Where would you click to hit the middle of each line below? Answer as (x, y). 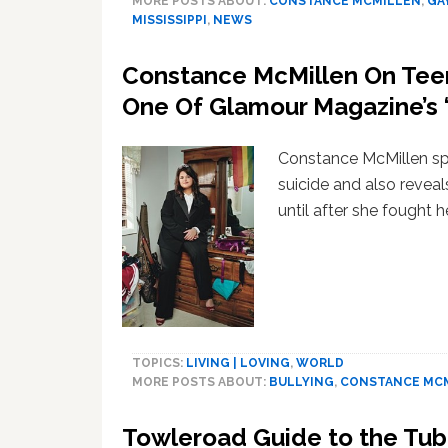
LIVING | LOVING (238, 362)
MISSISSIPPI (169, 19)
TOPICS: (159, 362)
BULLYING (301, 381)
